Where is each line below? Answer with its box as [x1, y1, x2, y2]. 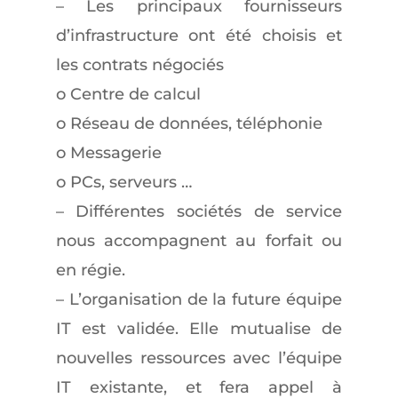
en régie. [55, 260, 125, 280]
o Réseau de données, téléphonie [55, 114, 322, 133]
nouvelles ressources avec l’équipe [55, 348, 343, 368]
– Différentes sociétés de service [55, 202, 343, 221]
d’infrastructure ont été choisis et [55, 26, 343, 45]
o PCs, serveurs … [55, 172, 192, 192]
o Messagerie [55, 143, 162, 163]
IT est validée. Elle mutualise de [55, 319, 343, 338]
